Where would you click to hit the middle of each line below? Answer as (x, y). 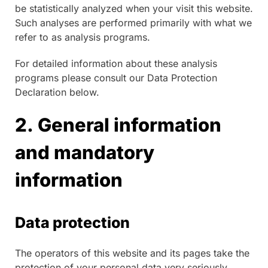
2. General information (118, 125)
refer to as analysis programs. (83, 37)
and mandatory (85, 153)
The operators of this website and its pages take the (132, 253)
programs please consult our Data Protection (116, 78)
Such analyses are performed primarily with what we (133, 23)
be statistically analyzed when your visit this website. (134, 9)
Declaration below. (57, 92)
